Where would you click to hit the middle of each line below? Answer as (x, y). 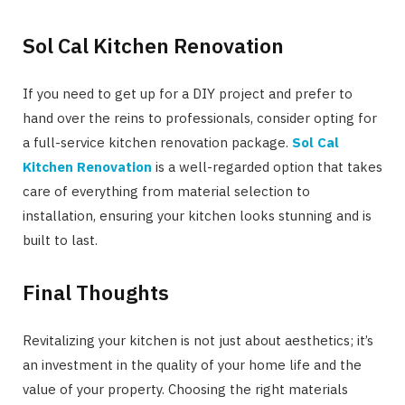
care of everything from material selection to (166, 191)
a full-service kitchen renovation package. (157, 142)
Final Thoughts (96, 292)
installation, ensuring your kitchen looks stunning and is (197, 215)
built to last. (60, 240)
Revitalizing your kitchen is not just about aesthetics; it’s (198, 341)
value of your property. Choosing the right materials (185, 390)
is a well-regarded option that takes (267, 166)
